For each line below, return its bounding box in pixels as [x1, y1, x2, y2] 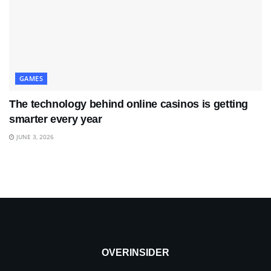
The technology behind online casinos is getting [9, 97, 249, 110]
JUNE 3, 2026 [15, 132, 54, 141]
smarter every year [9, 113, 102, 125]
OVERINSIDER [102, 247, 169, 258]
